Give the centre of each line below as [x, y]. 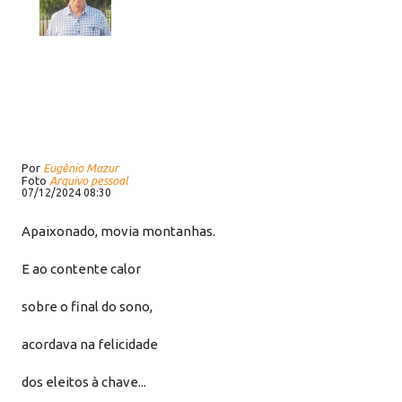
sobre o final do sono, [87, 306]
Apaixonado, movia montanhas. [119, 231]
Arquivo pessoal [89, 180]
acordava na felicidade [90, 344]
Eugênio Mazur [81, 168]
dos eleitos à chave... [84, 382]
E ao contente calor [82, 269]
